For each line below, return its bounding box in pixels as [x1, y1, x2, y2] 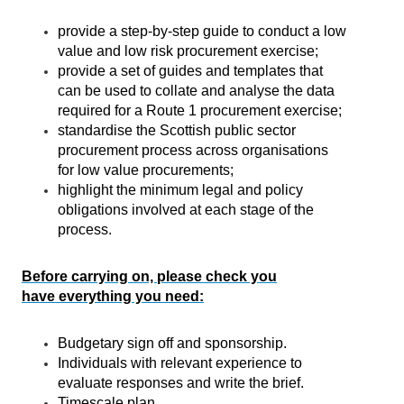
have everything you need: [22, 289, 204, 304]
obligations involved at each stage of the [58, 202, 314, 217]
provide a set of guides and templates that [58, 63, 323, 78]
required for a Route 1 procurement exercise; [58, 103, 342, 118]
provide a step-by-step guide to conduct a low [58, 23, 346, 39]
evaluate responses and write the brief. [58, 375, 304, 390]
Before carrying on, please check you [22, 269, 277, 284]
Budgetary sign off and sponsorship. [58, 335, 287, 351]
